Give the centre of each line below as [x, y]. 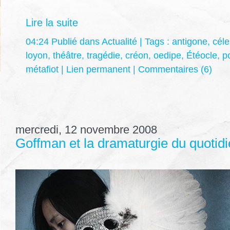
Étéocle [202, 56]
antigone [190, 42]
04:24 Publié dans [64, 42]
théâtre [67, 56]
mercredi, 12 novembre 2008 [86, 130]
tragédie [103, 56]
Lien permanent [98, 70]
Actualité [119, 42]
